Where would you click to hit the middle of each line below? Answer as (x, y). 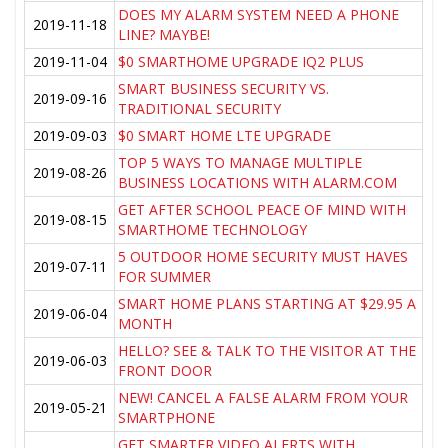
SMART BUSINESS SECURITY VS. (224, 89)
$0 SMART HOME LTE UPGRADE (225, 136)
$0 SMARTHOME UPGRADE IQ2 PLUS (241, 62)
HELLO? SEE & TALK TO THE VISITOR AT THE (267, 351)
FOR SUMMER (165, 277)
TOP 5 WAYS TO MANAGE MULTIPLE (240, 163)
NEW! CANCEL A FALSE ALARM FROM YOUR (263, 398)
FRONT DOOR (165, 371)
